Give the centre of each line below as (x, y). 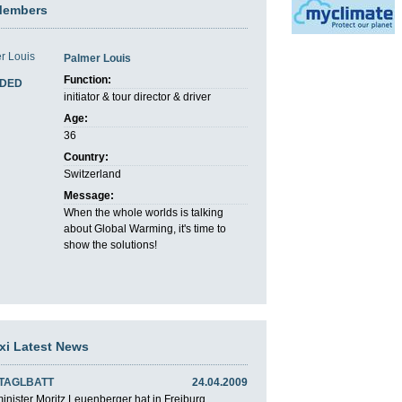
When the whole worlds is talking (144, 212)
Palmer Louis (97, 58)
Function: (87, 79)
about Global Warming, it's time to (145, 228)
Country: (86, 157)
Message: (89, 195)
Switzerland (92, 174)
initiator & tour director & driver (137, 96)
